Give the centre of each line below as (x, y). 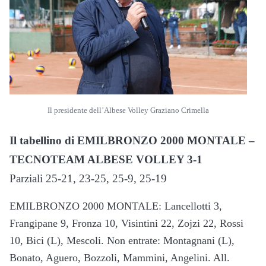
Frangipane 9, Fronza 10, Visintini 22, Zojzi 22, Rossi (126, 223)
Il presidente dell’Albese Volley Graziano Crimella (128, 110)
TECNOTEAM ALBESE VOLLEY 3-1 (106, 159)
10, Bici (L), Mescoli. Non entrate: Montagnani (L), (122, 240)
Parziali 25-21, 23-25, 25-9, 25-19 (88, 178)
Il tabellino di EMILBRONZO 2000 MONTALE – (132, 140)
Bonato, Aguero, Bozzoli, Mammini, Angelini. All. (120, 257)
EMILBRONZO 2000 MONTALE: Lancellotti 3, (116, 206)
